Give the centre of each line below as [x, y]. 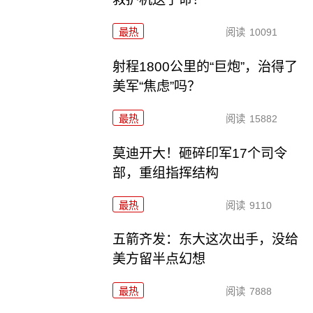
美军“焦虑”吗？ [157, 86]
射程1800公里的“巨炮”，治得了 [205, 66]
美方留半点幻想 [159, 259]
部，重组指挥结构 [166, 173]
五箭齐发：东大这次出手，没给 [206, 240]
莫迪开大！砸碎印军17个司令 [200, 153]
